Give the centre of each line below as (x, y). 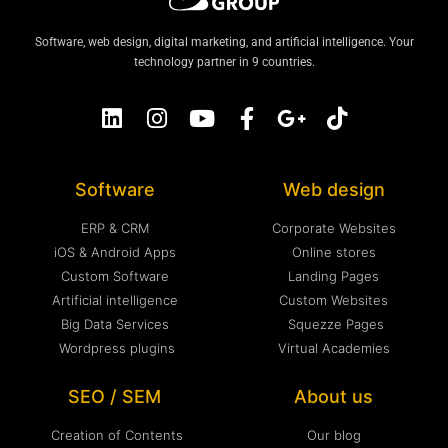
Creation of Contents (117, 434)
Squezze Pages (336, 323)
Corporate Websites (333, 227)
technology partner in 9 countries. (224, 61)
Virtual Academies (333, 347)
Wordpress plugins (117, 347)
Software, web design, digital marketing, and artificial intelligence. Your (224, 41)
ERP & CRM (114, 227)
